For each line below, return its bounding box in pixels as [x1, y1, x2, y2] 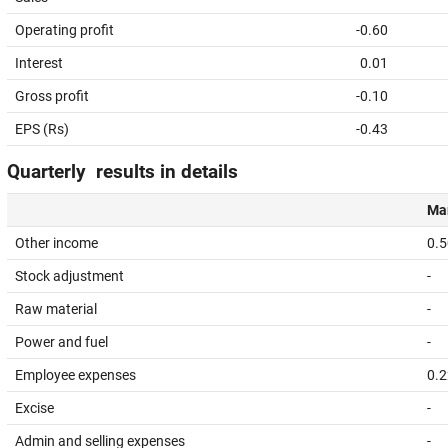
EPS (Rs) [15, 121, 69, 137]
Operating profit [15, 22, 114, 38]
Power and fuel [15, 334, 108, 350]
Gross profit [15, 88, 89, 104]
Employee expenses [15, 367, 136, 383]
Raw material [15, 301, 97, 317]
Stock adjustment [15, 268, 124, 284]
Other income [15, 235, 98, 251]
